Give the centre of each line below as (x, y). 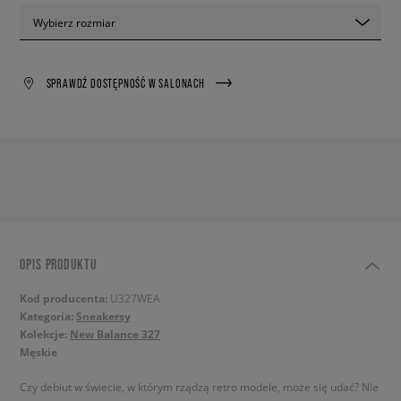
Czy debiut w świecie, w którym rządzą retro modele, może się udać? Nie (199, 387)
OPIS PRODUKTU (58, 264)
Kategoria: (48, 316)
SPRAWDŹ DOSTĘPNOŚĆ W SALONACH (125, 83)
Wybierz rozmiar (74, 22)
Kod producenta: (65, 299)
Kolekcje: (45, 334)
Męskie (38, 352)
